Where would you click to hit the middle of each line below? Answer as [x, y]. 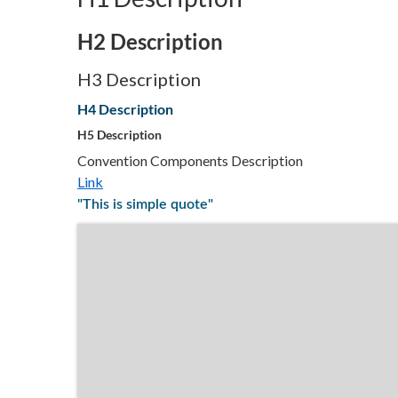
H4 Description [125, 109]
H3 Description [139, 79]
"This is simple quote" [145, 204]
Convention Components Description [190, 160]
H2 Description [150, 41]
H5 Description [119, 135]
